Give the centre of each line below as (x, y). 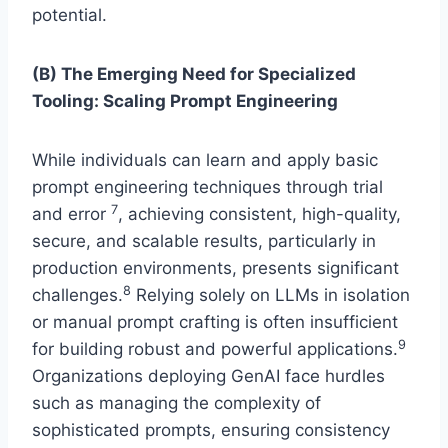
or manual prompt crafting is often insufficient (215, 322)
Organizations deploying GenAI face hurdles (208, 376)
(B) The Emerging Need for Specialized (194, 74)
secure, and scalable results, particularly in (204, 241)
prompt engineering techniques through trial (207, 187)
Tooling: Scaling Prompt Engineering (185, 101)
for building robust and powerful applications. (215, 349)
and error (71, 214)
